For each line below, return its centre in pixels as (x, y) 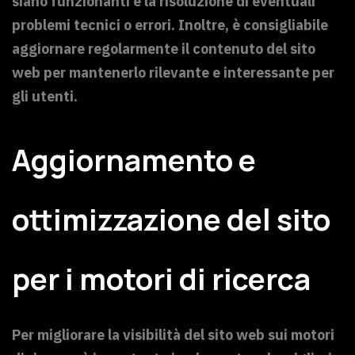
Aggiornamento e (134, 160)
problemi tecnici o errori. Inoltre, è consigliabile (170, 25)
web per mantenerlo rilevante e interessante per (173, 73)
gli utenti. (45, 97)
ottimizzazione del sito (171, 219)
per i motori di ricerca (161, 279)
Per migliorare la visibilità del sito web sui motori (173, 335)
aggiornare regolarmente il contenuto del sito (164, 49)
